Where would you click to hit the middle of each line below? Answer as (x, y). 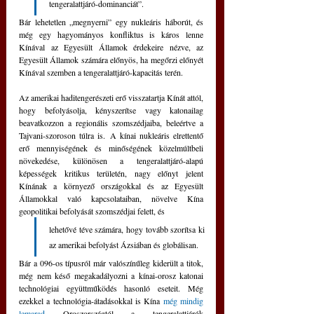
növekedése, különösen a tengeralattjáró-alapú (111, 160)
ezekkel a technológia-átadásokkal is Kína (91, 300)
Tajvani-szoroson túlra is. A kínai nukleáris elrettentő (111, 135)
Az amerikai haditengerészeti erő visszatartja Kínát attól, (111, 97)
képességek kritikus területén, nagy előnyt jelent (111, 173)
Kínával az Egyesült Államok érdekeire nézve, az (111, 47)
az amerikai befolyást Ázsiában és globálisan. (124, 244)
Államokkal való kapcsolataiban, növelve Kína (111, 198)
